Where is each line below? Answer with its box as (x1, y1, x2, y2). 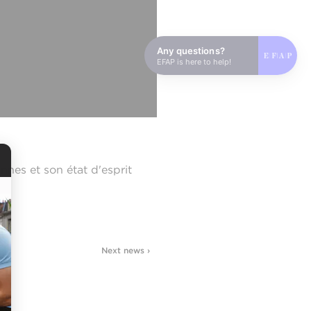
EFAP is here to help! (157, 56, 231, 67)
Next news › (101, 245, 150, 256)
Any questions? (157, 44, 225, 56)
